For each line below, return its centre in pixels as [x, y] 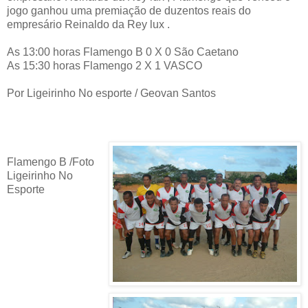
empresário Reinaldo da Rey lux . [88, 24]
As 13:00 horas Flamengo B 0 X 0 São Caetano [123, 52]
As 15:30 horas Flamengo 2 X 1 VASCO [104, 65]
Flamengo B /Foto [51, 162]
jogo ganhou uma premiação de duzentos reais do [129, 10]
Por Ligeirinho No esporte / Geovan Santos [111, 93]
